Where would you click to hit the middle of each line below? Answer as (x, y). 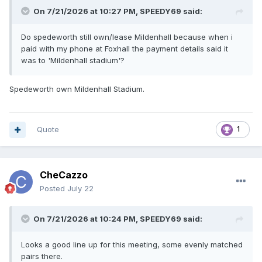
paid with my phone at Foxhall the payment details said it (125, 49)
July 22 (80, 189)
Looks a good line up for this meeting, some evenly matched (132, 245)
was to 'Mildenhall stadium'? (74, 61)
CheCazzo (64, 175)
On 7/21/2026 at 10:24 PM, (87, 219)
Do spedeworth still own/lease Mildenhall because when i (127, 37)
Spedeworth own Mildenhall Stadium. (78, 89)
